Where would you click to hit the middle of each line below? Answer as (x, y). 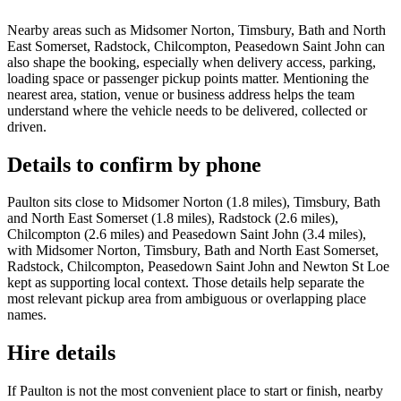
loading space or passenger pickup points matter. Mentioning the (188, 78)
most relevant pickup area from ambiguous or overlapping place (187, 299)
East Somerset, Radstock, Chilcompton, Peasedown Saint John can (196, 46)
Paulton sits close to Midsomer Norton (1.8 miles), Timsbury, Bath (194, 202)
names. (27, 315)
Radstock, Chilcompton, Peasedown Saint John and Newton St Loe (198, 267)
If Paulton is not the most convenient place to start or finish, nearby (195, 391)
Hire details (61, 353)
